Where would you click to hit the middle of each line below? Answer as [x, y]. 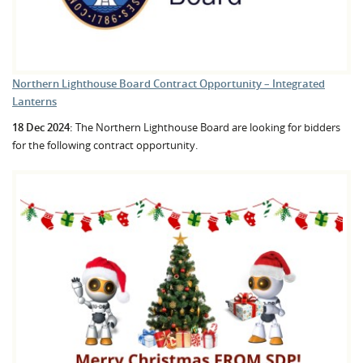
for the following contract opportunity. [105, 145]
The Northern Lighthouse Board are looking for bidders [207, 127]
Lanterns [34, 101]
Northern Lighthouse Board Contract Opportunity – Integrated [169, 83]
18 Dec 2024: [43, 127]
